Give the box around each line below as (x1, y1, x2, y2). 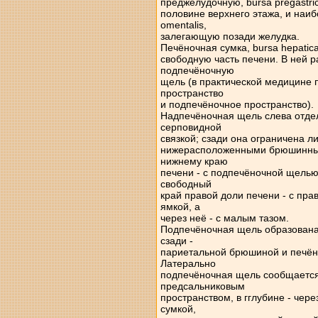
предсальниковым (160, 280, 245, 292)
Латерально (160, 258, 216, 269)
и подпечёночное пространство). (160, 99, 314, 110)
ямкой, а (160, 201, 200, 212)
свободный (160, 178, 212, 190)
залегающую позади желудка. (160, 31, 300, 42)
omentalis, (160, 19, 207, 31)
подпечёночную (160, 65, 234, 76)
